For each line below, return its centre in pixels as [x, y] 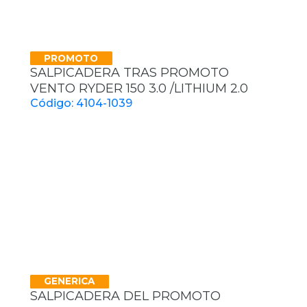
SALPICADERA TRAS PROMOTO [130, 73]
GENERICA [70, 281]
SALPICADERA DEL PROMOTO [125, 296]
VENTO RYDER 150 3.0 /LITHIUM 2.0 [139, 89]
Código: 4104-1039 [81, 103]
